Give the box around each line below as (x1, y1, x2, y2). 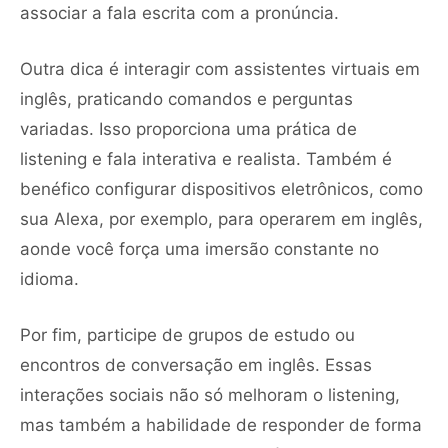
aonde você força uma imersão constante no (20, 238, 379, 259)
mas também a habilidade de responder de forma (20, 414, 422, 435)
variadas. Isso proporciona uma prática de (20, 118, 357, 139)
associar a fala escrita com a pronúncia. (20, 2, 339, 23)
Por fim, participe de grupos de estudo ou (20, 324, 355, 345)
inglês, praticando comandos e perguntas (20, 88, 353, 109)
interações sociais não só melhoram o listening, (20, 384, 400, 405)
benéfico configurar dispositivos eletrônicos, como (20, 178, 423, 199)
